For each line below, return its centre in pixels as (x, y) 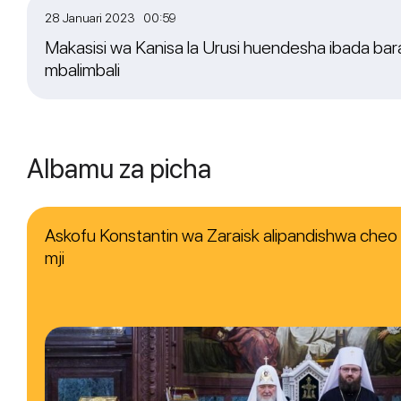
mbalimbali (82, 70)
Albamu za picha (119, 169)
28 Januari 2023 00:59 (111, 18)
